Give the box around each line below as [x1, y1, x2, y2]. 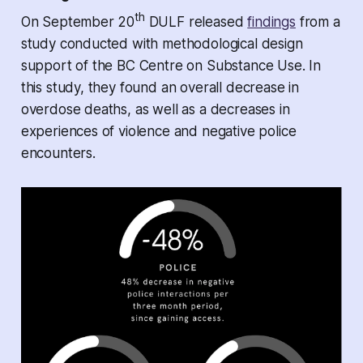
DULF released [144, 14, 248, 31]
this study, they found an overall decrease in [20, 79, 300, 96]
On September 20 [20, 14, 135, 31]
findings [247, 14, 296, 31]
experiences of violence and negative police [20, 123, 297, 140]
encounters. [20, 145, 96, 162]
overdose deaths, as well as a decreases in [20, 101, 290, 118]
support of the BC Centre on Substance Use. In [20, 58, 322, 75]
